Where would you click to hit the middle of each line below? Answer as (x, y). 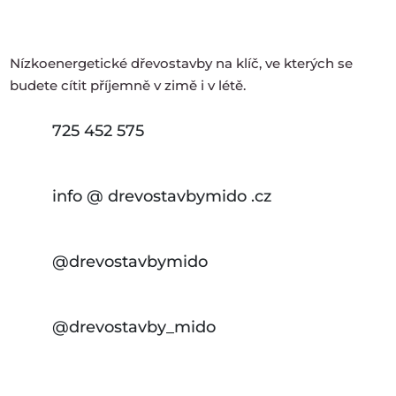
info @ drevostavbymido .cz (161, 197)
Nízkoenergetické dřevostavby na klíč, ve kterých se (182, 64)
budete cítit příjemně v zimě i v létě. (128, 86)
